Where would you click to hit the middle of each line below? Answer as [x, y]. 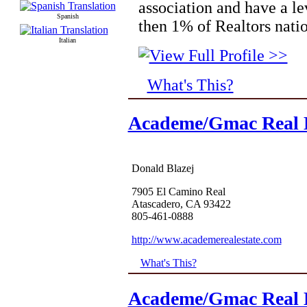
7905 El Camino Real [178, 192]
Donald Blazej [162, 169]
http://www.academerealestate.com [206, 240]
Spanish [67, 16]
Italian [67, 40]
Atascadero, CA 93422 [181, 204]
